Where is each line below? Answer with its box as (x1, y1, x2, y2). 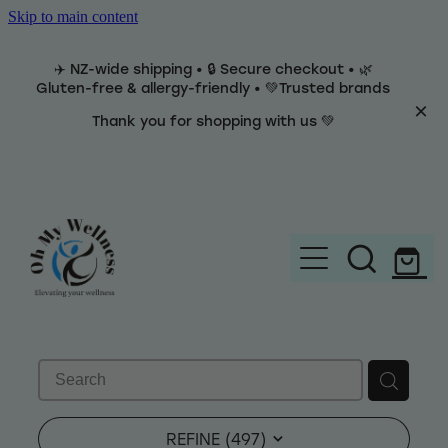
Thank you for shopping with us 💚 (91, 111, 335, 131)
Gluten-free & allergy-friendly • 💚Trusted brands (36, 78, 390, 98)
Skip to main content (8, 8, 138, 25)
